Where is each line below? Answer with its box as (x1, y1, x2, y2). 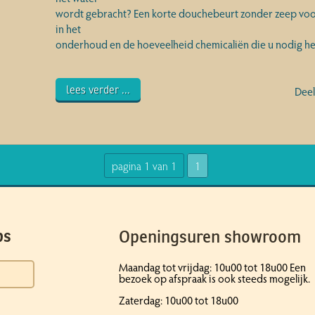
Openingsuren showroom (119, 226, 301, 247)
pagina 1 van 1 (112, 158, 176, 173)
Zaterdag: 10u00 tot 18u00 (119, 292, 238, 307)
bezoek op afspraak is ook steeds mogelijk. (119, 271, 310, 285)
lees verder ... (65, 84, 130, 96)
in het (55, 21, 81, 36)
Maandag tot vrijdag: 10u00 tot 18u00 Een (119, 259, 306, 274)
